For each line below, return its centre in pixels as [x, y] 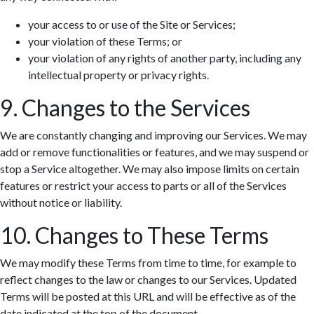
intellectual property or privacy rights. [118, 75]
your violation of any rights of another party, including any [165, 58]
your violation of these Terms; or [105, 41]
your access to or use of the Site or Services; [132, 24]
